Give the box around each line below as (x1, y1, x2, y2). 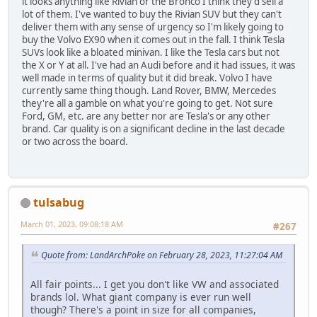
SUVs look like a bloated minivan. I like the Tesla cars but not (22, 46, 279, 59)
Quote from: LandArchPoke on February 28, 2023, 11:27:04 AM (41, 248, 282, 261)
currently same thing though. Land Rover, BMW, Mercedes (22, 84, 276, 98)
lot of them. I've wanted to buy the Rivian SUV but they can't (22, 8, 282, 21)
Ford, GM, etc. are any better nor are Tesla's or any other (22, 110, 270, 123)
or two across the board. (22, 135, 128, 149)
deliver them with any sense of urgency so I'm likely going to (22, 21, 284, 34)
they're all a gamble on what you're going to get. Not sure (22, 97, 273, 110)
